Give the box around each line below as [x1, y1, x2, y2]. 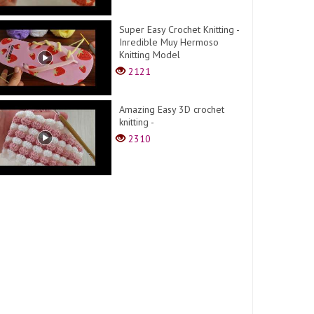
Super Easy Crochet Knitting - [119, 22, 240, 36]
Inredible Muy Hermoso [119, 35, 219, 48]
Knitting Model [119, 48, 181, 61]
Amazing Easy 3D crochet [119, 102, 225, 116]
